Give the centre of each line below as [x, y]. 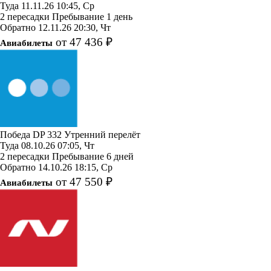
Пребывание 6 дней [93, 156]
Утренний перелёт [102, 134]
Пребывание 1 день [92, 16]
